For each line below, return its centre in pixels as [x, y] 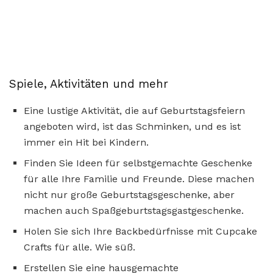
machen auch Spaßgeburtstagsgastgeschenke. [134, 211]
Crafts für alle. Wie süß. [80, 247]
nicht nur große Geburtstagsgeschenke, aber [129, 195]
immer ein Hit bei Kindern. [86, 143]
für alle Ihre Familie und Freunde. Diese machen [139, 179]
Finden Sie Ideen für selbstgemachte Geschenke [138, 163]
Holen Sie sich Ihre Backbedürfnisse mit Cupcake [140, 232]
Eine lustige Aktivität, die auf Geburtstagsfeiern [134, 111]
